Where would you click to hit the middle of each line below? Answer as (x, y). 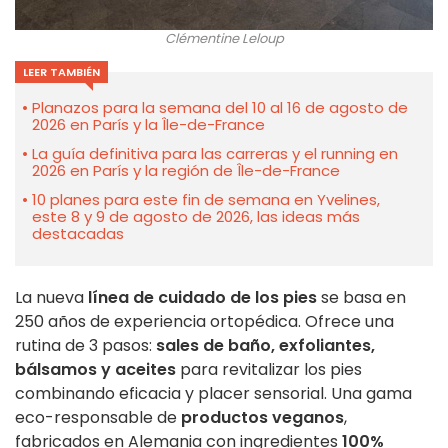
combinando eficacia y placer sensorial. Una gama (213, 393)
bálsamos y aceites (95, 369)
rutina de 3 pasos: (85, 345)
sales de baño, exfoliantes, (265, 345)
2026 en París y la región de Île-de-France (186, 170)
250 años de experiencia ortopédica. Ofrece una (204, 321)
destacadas (78, 233)
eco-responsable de (98, 417)
